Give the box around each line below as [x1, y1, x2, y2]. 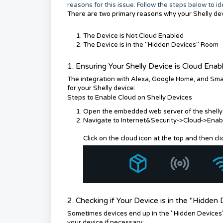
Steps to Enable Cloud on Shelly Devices [67, 94, 192, 102]
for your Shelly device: [67, 84, 135, 92]
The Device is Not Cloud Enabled [83, 32, 184, 40]
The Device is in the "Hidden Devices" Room [83, 41, 219, 49]
